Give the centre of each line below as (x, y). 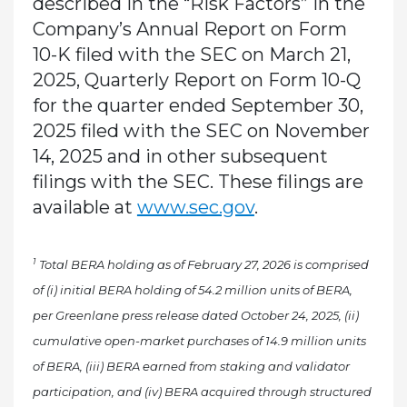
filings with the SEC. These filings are (198, 181)
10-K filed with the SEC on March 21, (191, 54)
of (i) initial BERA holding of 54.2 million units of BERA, (192, 289)
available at (84, 207)
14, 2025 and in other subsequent (180, 156)
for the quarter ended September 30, (198, 105)
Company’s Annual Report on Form (189, 29)
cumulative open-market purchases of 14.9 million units (199, 340)
